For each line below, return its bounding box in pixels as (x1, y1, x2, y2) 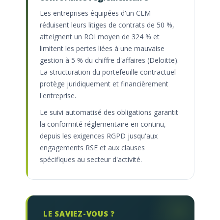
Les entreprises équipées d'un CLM (40, 8, 151, 18)
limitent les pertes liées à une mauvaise (40, 44, 165, 54)
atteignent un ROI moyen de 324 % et (40, 32, 160, 42)
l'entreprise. (40, 91, 76, 101)
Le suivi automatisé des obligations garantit (40, 107, 178, 117)
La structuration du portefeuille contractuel (40, 67, 176, 77)
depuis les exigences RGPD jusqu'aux (40, 131, 158, 140)
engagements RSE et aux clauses (40, 142, 145, 152)
